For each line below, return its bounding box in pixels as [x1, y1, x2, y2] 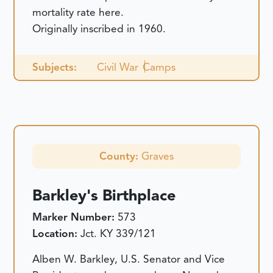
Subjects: [32, 60, 77, 74]
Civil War [96, 60, 138, 74]
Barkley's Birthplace [32, 186, 176, 205]
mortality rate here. [32, 5, 124, 19]
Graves [141, 149, 174, 163]
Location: [32, 227, 81, 241]
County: [99, 149, 141, 163]
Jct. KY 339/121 [80, 227, 157, 241]
